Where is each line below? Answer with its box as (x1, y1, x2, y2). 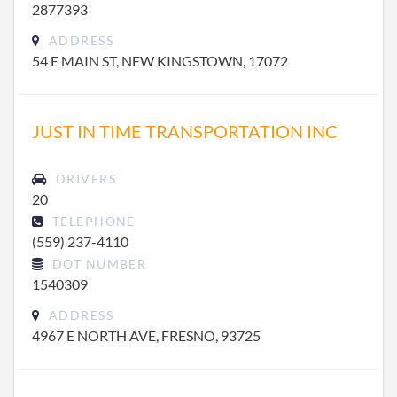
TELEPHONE (48, 214, 136, 229)
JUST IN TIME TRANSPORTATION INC (32, 121, 338, 142)
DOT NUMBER (48, 256, 147, 271)
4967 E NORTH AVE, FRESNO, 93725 (32, 327, 261, 344)
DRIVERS (51, 171, 116, 186)
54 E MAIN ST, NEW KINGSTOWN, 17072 (32, 52, 288, 69)
